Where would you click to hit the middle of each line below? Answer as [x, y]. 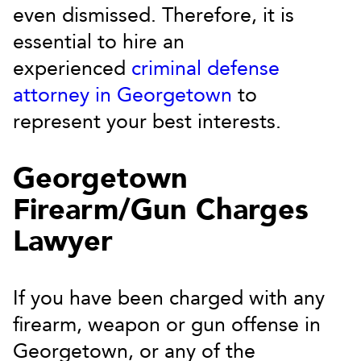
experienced [72, 68]
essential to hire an [99, 42]
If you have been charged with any [169, 298]
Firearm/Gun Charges [161, 210]
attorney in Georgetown [122, 95]
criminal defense [205, 68]
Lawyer [63, 241]
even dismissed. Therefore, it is [154, 15]
